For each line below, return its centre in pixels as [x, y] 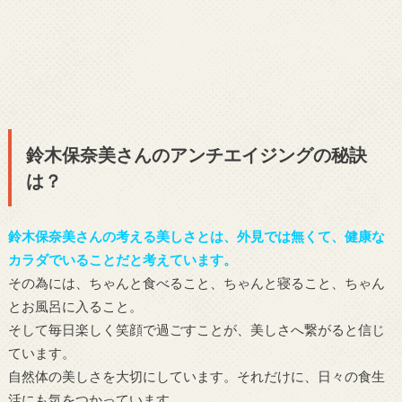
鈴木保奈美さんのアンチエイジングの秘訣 [196, 155]
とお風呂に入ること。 [75, 306]
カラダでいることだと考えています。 [122, 259]
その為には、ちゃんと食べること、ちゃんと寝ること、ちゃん [196, 282]
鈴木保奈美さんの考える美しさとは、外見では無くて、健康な [196, 236]
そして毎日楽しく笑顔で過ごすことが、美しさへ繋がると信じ [196, 329]
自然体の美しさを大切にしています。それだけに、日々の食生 [196, 376]
